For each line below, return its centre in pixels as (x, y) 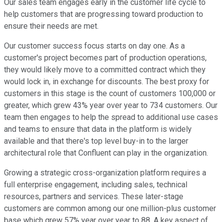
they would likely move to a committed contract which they (105, 70)
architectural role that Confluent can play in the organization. (106, 153)
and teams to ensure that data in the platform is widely (98, 129)
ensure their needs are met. (51, 26)
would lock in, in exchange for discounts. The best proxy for (107, 82)
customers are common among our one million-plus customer (110, 209)
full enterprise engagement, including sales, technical (96, 185)
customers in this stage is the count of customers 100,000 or (110, 94)
